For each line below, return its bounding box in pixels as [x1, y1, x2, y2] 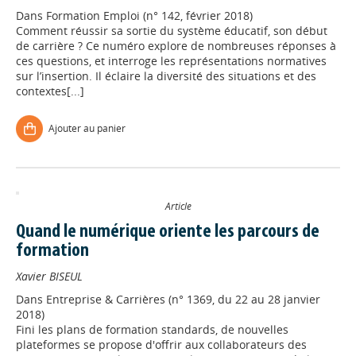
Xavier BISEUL [16, 269, 83, 284]
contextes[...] [16, 83, 84, 99]
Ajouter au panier [48, 122, 126, 135]
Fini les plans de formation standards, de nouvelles [16, 322, 288, 337]
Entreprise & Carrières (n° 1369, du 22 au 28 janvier [46, 292, 320, 307]
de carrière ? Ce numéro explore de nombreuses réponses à [16, 38, 336, 53]
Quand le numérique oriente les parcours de [16, 222, 319, 242]
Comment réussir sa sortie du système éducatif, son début [16, 23, 327, 38]
